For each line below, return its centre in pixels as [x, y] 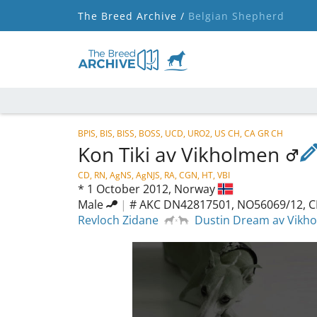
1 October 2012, [131, 189]
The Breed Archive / [131, 16]
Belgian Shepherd [235, 16]
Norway [196, 189]
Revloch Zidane [118, 220]
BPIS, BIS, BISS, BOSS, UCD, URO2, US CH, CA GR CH [180, 133]
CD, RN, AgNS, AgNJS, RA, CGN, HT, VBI [154, 175]
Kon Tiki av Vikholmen [181, 154]
